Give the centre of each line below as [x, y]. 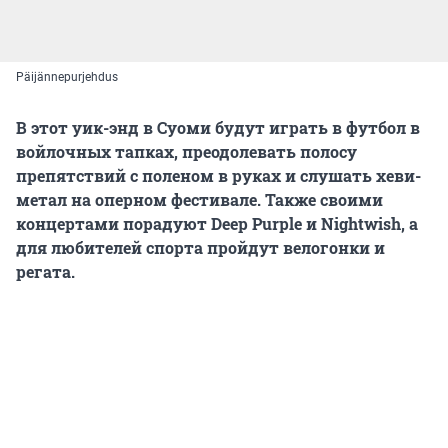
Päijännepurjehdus [67, 76]
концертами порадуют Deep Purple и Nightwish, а [217, 223]
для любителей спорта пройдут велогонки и [200, 247]
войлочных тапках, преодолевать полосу [186, 151]
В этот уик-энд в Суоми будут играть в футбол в [218, 127]
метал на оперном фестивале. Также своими [199, 199]
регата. [45, 271]
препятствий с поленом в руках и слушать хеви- [218, 175]
